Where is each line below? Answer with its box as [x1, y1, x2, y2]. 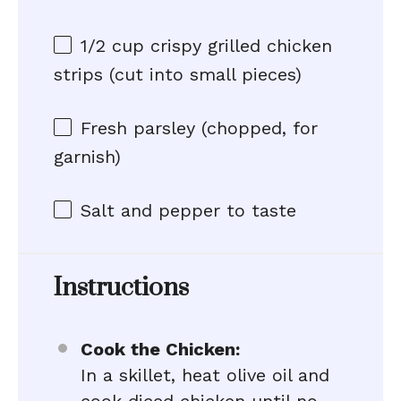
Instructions [54, 272, 189, 303]
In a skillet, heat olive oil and [81, 364, 329, 386]
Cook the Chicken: [81, 338, 240, 360]
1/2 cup [81, 35, 144, 56]
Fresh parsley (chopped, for [81, 117, 318, 139]
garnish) [54, 146, 121, 167]
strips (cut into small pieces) [54, 64, 302, 85]
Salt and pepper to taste [81, 200, 296, 221]
